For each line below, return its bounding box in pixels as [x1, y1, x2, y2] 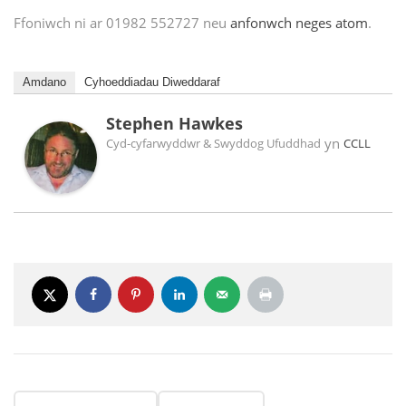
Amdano [23, 75, 66, 90]
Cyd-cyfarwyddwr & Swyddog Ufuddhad [106, 135, 321, 152]
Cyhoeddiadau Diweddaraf [84, 75, 220, 90]
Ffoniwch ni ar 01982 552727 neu [14, 14, 230, 33]
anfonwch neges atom [230, 14, 368, 33]
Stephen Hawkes [106, 112, 243, 135]
